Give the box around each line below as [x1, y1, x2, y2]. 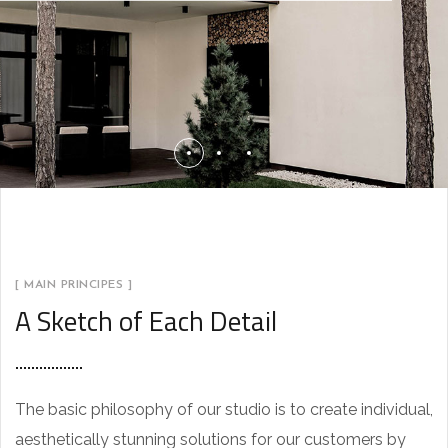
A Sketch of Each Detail [15, 300, 277, 341]
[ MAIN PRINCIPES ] [15, 279, 132, 291]
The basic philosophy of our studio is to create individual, [15, 400, 433, 419]
